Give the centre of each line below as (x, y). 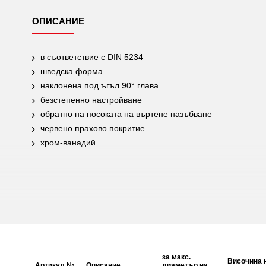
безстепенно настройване (91, 100)
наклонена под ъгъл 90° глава (99, 85)
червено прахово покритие (93, 128)
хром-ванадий (68, 142)
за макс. (176, 257)
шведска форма (72, 71)
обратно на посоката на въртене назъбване (126, 114)
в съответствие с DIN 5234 (92, 57)
